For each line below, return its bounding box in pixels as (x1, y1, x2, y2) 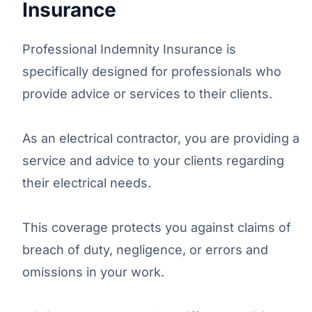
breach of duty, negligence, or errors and (22, 242, 268, 257)
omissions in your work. (22, 264, 164, 279)
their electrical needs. (22, 175, 151, 190)
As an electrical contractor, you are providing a (22, 130, 299, 146)
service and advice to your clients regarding (22, 153, 284, 168)
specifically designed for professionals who (22, 63, 281, 79)
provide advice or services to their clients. (22, 86, 272, 101)
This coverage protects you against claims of (22, 219, 291, 235)
